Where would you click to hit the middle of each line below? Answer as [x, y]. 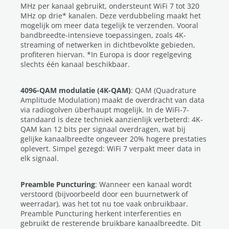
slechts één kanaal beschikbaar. [75, 64]
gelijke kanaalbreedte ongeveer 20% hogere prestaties [113, 139]
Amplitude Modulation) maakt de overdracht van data [112, 100]
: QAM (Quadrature [164, 90]
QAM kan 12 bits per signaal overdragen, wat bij [103, 129]
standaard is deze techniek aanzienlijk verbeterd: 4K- [112, 119]
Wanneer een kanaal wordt [145, 184]
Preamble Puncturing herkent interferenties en [101, 213]
